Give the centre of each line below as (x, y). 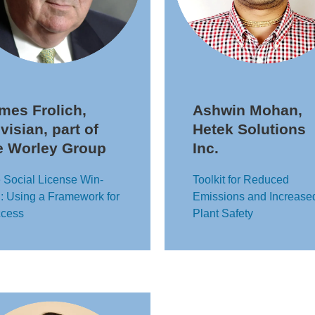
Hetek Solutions (249, 129)
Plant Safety (223, 213)
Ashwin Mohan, (247, 110)
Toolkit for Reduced (241, 180)
